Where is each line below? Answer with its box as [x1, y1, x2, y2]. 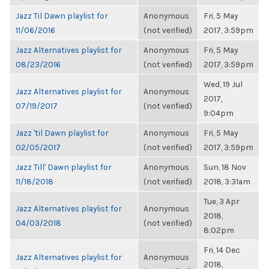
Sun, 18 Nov [204, 162, 246, 172]
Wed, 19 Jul [204, 79, 243, 89]
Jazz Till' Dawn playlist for [16, 162, 111, 172]
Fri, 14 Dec [204, 245, 240, 255]
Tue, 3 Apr [204, 196, 239, 206]
